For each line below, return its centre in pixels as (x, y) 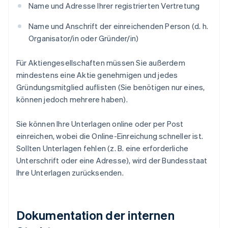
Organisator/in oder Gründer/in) (84, 38)
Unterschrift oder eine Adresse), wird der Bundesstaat (112, 161)
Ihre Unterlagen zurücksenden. (70, 173)
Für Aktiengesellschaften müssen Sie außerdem (101, 63)
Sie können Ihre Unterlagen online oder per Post (100, 124)
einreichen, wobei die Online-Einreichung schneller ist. (110, 136)
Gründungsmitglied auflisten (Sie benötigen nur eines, (111, 87)
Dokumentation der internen (95, 215)
